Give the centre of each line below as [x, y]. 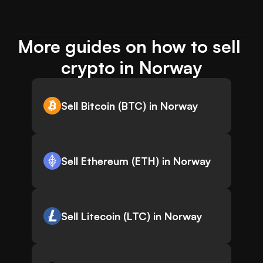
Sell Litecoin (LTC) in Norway [132, 216]
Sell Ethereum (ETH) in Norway [136, 161]
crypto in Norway [131, 68]
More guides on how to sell [129, 46]
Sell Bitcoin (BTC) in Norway [130, 106]
